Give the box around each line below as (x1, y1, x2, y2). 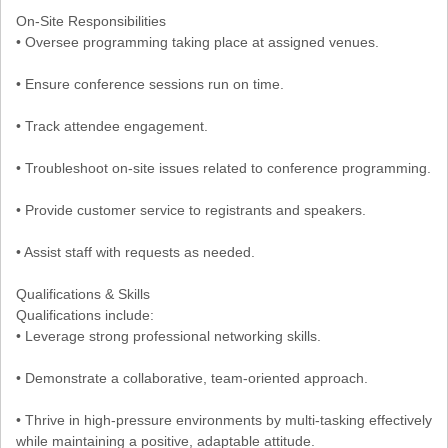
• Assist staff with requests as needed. (16, 243, 255, 260)
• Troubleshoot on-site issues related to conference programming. (16, 159, 431, 176)
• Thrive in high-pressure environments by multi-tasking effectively (16, 411, 432, 428)
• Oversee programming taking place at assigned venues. (16, 33, 379, 50)
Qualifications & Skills (16, 285, 150, 302)
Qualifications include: (16, 306, 154, 323)
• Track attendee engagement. (16, 117, 208, 134)
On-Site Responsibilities (16, 12, 166, 29)
